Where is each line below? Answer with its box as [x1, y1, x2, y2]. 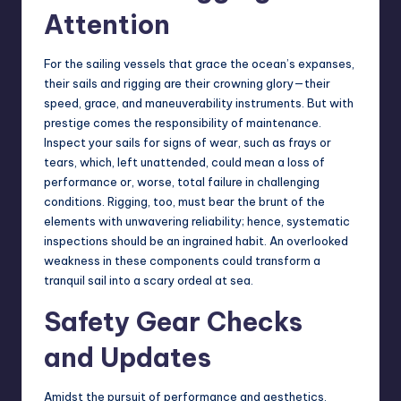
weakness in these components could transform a [44, 253, 320, 269]
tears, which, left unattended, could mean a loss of [44, 155, 325, 170]
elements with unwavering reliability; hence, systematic [44, 214, 350, 229]
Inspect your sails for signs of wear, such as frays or [44, 135, 331, 150]
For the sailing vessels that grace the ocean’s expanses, [44, 56, 354, 72]
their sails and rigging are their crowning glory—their [44, 76, 330, 91]
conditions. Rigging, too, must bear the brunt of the [44, 194, 325, 209]
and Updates [44, 341, 211, 375]
